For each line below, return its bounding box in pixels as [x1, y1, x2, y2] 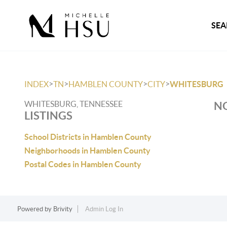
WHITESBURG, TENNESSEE [24, 99, 123, 108]
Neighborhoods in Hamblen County [24, 146, 150, 155]
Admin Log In [85, 205, 123, 213]
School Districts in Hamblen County [24, 132, 152, 141]
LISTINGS [24, 109, 72, 122]
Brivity [53, 205, 72, 213]
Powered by [17, 205, 53, 213]
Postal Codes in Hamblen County [24, 160, 141, 169]
